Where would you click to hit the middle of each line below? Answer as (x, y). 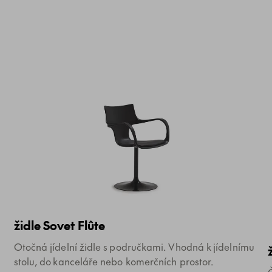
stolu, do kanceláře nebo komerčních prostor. (114, 261)
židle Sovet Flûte (59, 226)
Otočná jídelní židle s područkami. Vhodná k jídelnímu (134, 247)
